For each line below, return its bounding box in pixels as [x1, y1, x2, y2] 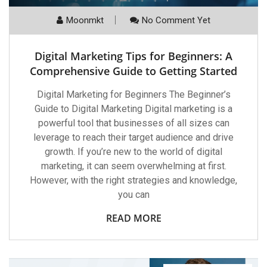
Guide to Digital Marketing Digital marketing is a [35, 103, 232, 114]
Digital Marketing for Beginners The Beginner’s [36, 88, 231, 100]
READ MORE [105, 211, 162, 225]
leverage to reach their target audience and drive [33, 131, 234, 143]
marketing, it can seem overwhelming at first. [41, 160, 226, 172]
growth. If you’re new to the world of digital [45, 145, 222, 157]
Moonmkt [66, 14, 104, 26]
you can [117, 188, 150, 200]
